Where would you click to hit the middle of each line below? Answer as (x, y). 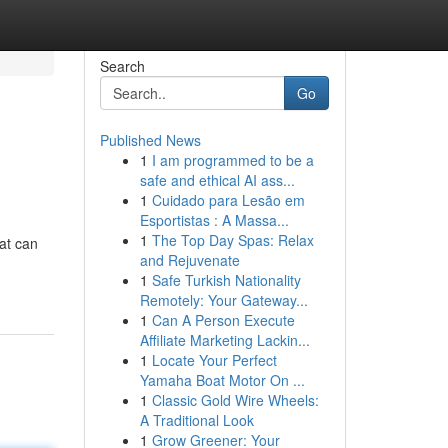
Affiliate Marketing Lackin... (224, 340)
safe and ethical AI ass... (217, 180)
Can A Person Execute (223, 320)
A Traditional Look (196, 420)
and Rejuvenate (189, 260)
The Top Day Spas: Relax (232, 240)
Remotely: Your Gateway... (223, 300)
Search (122, 66)
